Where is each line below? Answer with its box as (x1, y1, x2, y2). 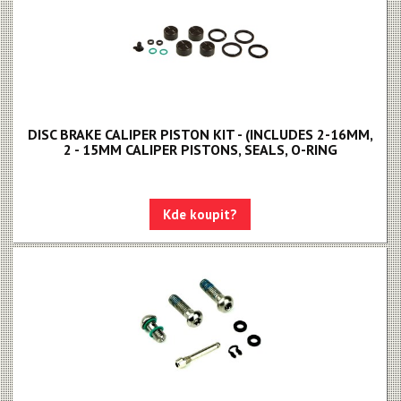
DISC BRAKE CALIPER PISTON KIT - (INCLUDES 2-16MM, (27, 125, 373, 143)
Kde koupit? (163, 206, 237, 223)
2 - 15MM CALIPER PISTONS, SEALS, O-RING (63, 141, 337, 158)
